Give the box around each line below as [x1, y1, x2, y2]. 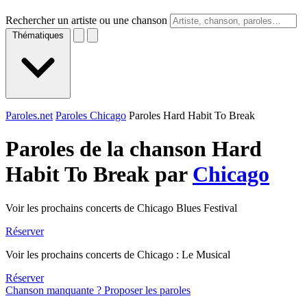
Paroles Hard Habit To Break [129, 110, 255, 121]
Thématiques [12, 30, 64, 40]
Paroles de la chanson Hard [5, 136, 262, 162]
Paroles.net [5, 110, 53, 121]
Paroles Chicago [56, 110, 126, 121]
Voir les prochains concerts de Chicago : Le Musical [5, 248, 230, 260]
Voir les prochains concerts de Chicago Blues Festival [5, 201, 237, 214]
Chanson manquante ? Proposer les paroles [5, 284, 191, 296]
